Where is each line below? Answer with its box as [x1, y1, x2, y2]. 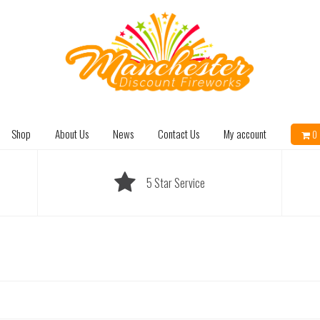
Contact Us [157, 126, 199, 141]
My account [223, 126, 266, 141]
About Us [54, 126, 89, 141]
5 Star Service [146, 174, 205, 191]
